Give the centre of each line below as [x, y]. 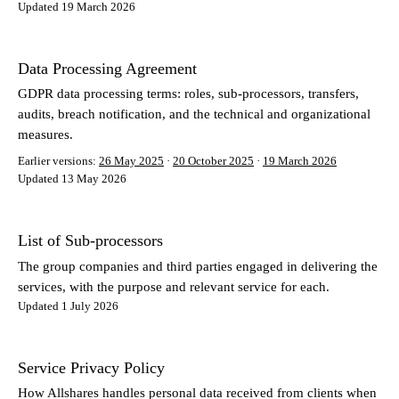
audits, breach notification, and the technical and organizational [194, 114]
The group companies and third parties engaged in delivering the [198, 266]
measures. [45, 135]
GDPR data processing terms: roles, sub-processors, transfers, [188, 94]
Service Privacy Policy [91, 367]
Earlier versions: [57, 161]
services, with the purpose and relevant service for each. [174, 286]
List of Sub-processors [90, 241]
